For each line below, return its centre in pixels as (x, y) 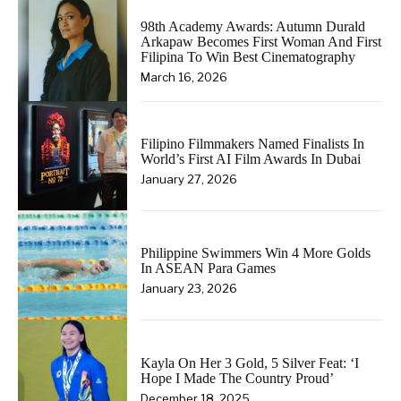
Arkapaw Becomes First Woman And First (261, 41)
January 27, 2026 (189, 179)
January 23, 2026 (189, 289)
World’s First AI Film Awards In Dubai (251, 158)
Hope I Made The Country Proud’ (238, 378)
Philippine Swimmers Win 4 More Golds (256, 253)
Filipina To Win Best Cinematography (248, 56)
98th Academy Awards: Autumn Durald (253, 26)
